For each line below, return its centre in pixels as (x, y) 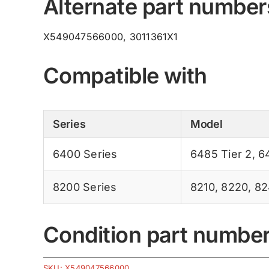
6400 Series (85, 154)
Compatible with (125, 75)
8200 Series (85, 187)
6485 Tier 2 (221, 154)
